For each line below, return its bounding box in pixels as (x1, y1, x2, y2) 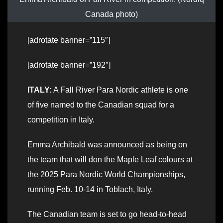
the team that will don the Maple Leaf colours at (27, 155, 193, 164)
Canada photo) (85, 9, 138, 18)
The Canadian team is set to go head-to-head (27, 210, 187, 219)
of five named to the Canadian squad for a (27, 100, 174, 109)
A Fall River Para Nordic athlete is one (52, 85, 188, 94)
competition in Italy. (27, 115, 95, 124)
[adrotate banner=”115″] (27, 35, 110, 44)
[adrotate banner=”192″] (27, 60, 111, 69)
